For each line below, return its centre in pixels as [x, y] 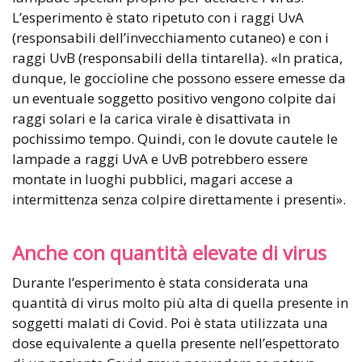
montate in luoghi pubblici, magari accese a [153, 179]
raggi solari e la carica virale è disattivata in [151, 118]
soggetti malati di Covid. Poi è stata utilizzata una [170, 322]
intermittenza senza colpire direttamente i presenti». [179, 199]
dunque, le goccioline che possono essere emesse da [179, 78]
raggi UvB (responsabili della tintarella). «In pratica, [177, 57]
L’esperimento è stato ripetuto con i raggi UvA [158, 17]
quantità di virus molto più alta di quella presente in [180, 302]
